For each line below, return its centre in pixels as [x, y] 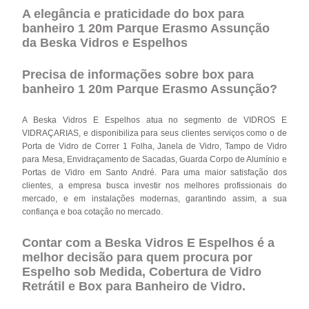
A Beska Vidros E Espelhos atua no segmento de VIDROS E [154, 120]
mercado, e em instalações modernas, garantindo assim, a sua [154, 198]
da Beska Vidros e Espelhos [105, 42]
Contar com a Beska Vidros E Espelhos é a [149, 242]
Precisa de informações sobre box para [138, 74]
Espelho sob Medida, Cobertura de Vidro [142, 271]
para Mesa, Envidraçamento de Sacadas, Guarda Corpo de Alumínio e [154, 159]
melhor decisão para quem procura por [138, 257]
